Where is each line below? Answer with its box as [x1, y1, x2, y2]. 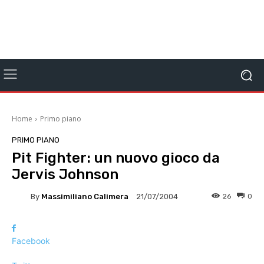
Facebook [12, 236, 50, 246]
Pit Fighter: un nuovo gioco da [12, 150, 220, 166]
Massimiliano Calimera [41, 192, 128, 201]
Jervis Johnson [12, 166, 118, 183]
